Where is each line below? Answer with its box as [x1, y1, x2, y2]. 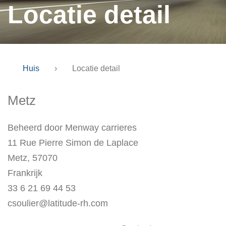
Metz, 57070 [8, 153, 58, 163]
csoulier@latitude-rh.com [8, 198, 108, 208]
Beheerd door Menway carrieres [8, 123, 137, 133]
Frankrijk [8, 168, 42, 178]
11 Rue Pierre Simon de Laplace [8, 138, 138, 148]
